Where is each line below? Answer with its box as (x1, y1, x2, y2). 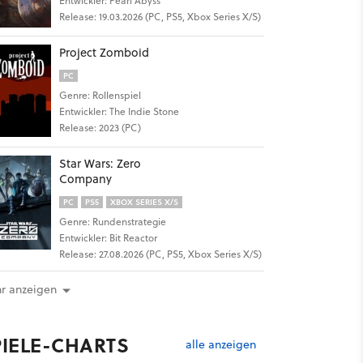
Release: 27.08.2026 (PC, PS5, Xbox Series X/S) (58, 247, 262, 261)
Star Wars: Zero (58, 155, 141, 172)
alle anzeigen (185, 335, 256, 352)
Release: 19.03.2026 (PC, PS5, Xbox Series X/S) (58, 10, 261, 23)
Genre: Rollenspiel (58, 88, 141, 102)
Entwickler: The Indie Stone (58, 105, 179, 118)
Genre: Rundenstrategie (58, 215, 166, 228)
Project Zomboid (58, 44, 149, 61)
